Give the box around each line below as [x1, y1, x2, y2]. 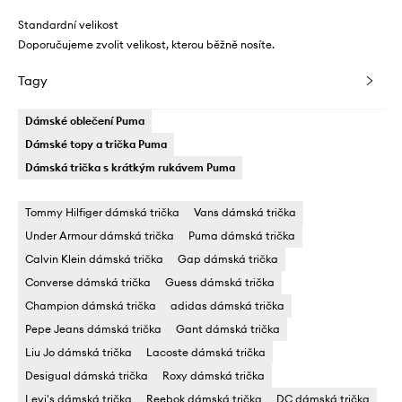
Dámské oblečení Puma [25, 113, 144, 127]
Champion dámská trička [25, 298, 156, 312]
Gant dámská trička [176, 321, 280, 336]
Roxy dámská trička [162, 368, 265, 382]
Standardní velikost [18, 17, 118, 31]
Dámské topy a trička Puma [25, 136, 167, 151]
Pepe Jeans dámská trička [25, 321, 162, 336]
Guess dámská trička [165, 275, 275, 289]
